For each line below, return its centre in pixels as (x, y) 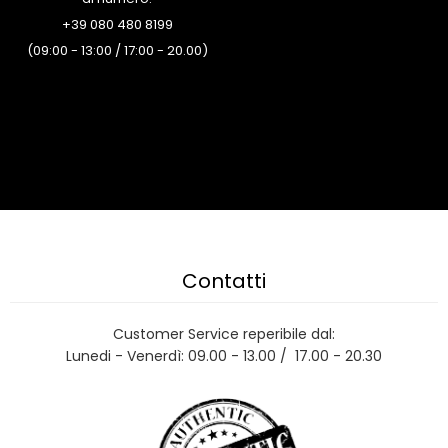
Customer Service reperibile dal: (224, 334)
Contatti (224, 281)
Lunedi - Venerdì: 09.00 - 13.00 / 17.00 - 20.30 (224, 356)
